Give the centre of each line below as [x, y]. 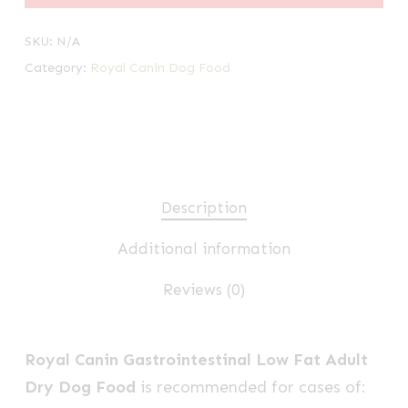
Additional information [204, 249]
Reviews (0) [204, 290]
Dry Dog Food [80, 388]
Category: [57, 68]
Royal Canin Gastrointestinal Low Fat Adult [196, 360]
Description [204, 208]
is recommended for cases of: [250, 388]
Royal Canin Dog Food [160, 68]
